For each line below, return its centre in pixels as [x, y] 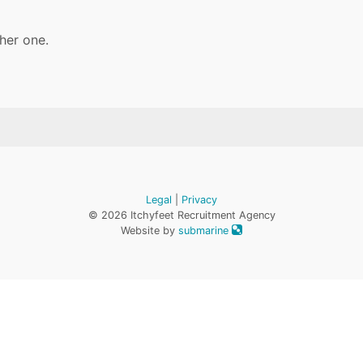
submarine [205, 231]
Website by [149, 231]
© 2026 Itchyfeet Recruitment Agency [181, 216]
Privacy [199, 200]
